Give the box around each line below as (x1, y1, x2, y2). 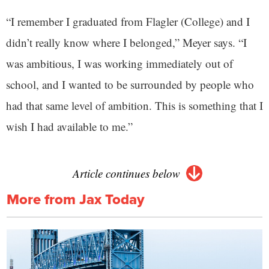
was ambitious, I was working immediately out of (6, 56, 233, 71)
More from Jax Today (7, 189, 145, 211)
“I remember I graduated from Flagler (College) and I (6, 14, 250, 29)
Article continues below (72, 166, 180, 181)
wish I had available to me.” (6, 119, 133, 134)
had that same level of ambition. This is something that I (6, 98, 263, 113)
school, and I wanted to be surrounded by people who (6, 77, 254, 92)
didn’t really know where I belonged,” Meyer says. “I (6, 35, 247, 50)
